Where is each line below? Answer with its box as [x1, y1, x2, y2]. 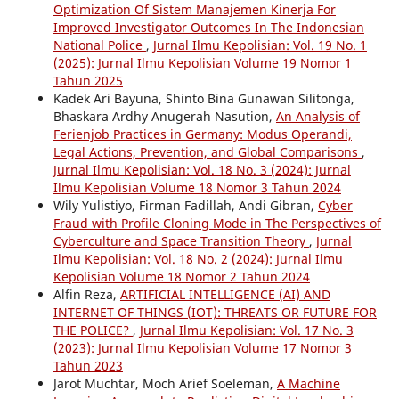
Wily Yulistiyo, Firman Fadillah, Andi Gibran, [53, 196, 318, 214]
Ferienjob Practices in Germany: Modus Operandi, [53, 125, 352, 142]
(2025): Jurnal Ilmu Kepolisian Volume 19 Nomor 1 [53, 53, 352, 71]
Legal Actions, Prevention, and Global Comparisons [53, 142, 362, 160]
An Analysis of [275, 107, 360, 125]
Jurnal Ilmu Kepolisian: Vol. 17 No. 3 [139, 321, 354, 338]
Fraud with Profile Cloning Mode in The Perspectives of [53, 214, 381, 232]
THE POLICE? [53, 321, 133, 338]
